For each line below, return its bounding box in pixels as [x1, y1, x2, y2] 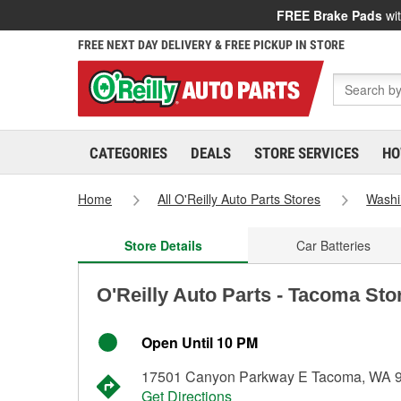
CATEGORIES [90, 144, 167, 162]
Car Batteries [295, 236, 371, 254]
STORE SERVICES [254, 144, 359, 162]
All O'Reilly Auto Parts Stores [158, 190, 321, 208]
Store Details [124, 236, 202, 254]
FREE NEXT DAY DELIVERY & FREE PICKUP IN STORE [78, 38, 345, 52]
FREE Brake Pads [277, 6, 382, 24]
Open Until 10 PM [141, 332, 258, 353]
